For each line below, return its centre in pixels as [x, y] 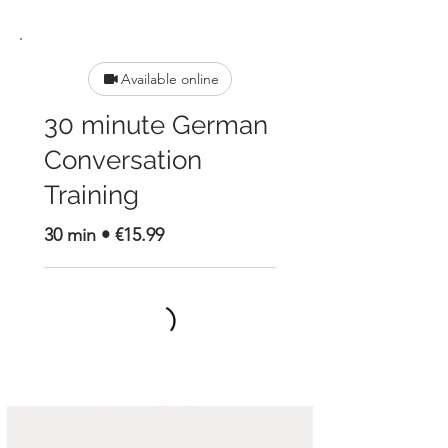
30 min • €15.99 [104, 235]
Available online [169, 78]
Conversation [123, 159]
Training [91, 194]
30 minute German [156, 124]
